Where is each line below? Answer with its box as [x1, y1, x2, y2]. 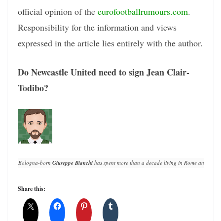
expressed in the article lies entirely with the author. [18, 37, 203, 49]
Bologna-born [18, 158, 52, 166]
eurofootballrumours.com [98, 5, 188, 17]
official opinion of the [18, 5, 98, 17]
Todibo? [18, 81, 48, 94]
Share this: [18, 184, 45, 193]
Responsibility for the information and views [18, 21, 177, 33]
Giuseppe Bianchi [52, 158, 93, 167]
